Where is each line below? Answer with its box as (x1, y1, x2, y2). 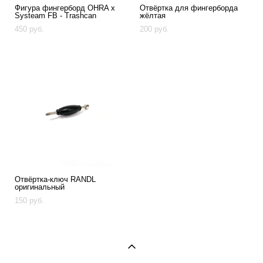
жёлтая (140, 11, 166, 20)
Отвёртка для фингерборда (140, 4, 238, 12)
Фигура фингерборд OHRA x (15, 4, 115, 12)
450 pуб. (15, 25, 44, 33)
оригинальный (15, 183, 65, 191)
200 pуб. (140, 25, 169, 33)
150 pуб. (15, 196, 44, 205)
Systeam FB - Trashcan (15, 11, 96, 20)
